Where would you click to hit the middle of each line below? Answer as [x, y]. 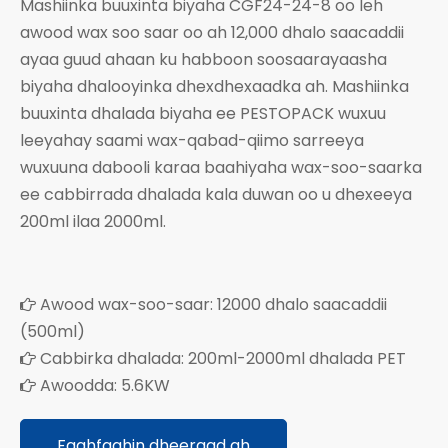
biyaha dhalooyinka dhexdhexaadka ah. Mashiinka [214, 86]
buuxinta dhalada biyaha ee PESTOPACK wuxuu [203, 113]
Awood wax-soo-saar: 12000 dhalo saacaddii [211, 304]
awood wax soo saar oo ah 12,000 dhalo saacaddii [212, 32]
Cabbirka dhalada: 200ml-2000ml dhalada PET [221, 358]
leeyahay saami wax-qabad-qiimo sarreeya [192, 140]
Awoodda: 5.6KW [103, 385]
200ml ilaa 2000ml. [93, 221]
